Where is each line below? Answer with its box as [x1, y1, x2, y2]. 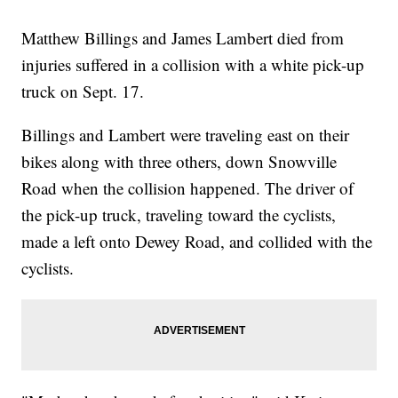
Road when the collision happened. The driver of [21, 177, 354, 200]
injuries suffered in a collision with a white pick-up [21, 53, 365, 76]
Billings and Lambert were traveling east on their [21, 123, 350, 147]
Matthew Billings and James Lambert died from [21, 27, 345, 50]
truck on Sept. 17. [21, 80, 145, 103]
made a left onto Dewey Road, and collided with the [21, 230, 373, 253]
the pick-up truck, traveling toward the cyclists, [21, 203, 337, 227]
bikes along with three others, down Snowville [21, 150, 338, 173]
